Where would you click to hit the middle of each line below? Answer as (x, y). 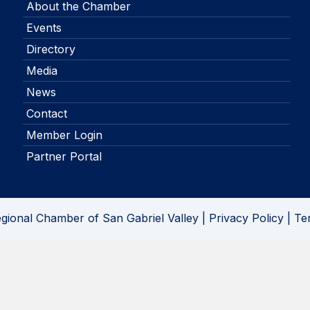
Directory (51, 49)
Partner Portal (64, 157)
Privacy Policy (246, 218)
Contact (46, 114)
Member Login (64, 135)
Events (44, 28)
